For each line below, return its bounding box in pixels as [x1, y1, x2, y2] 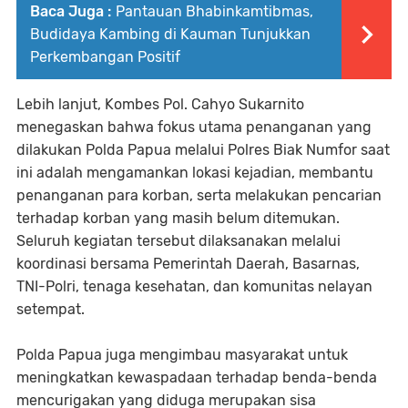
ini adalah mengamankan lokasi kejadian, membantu [16, 164, 373, 181]
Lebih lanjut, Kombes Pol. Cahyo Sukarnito [16, 96, 304, 113]
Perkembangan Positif [30, 48, 180, 66]
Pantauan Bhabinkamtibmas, [116, 3, 313, 20]
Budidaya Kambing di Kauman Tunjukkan [30, 25, 311, 43]
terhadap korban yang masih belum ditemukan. [16, 209, 340, 227]
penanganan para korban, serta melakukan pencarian [16, 187, 382, 204]
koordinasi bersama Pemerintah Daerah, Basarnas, [16, 255, 360, 272]
